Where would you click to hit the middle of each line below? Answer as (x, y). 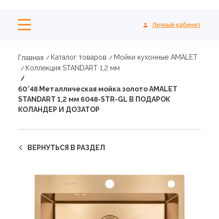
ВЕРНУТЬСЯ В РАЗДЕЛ (66, 148)
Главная (31, 57)
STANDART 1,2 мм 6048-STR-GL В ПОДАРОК (95, 99)
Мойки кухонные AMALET (156, 57)
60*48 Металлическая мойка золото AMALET (98, 89)
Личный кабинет (176, 25)
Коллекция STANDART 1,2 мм (73, 68)
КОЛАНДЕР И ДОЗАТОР (59, 109)
